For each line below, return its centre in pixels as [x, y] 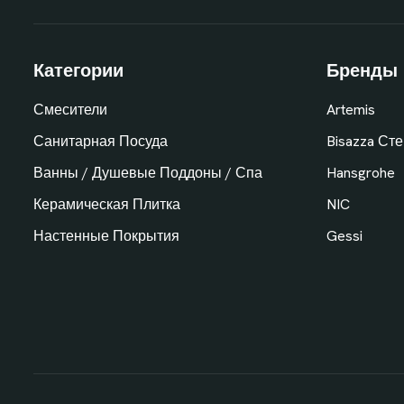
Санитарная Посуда [101, 141]
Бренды [362, 70]
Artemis [351, 109]
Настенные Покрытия [106, 235]
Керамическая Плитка [107, 204]
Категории [78, 70]
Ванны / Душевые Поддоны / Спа [148, 172]
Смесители [70, 109]
